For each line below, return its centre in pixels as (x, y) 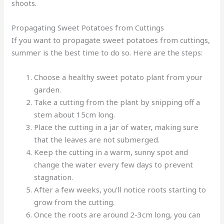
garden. (48, 90)
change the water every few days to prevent (114, 165)
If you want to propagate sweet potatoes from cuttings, (111, 40)
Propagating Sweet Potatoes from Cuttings (88, 28)
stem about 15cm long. (75, 115)
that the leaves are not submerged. (97, 140)
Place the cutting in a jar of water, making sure (116, 127)
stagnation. (54, 177)
